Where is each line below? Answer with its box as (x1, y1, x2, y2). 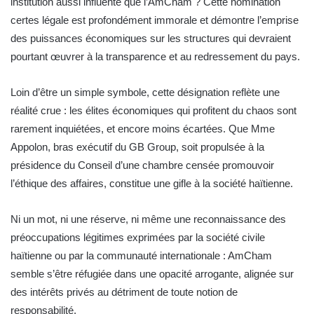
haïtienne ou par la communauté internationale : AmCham (11, 250, 272, 262)
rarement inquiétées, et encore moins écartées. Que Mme (11, 123, 275, 135)
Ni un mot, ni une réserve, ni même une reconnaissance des (11, 213, 286, 226)
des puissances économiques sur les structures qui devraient (11, 32, 291, 45)
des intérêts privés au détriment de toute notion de (11, 286, 238, 299)
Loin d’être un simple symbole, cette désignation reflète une (11, 86, 280, 99)
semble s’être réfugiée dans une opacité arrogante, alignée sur (11, 268, 294, 280)
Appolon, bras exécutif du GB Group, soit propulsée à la (11, 141, 264, 153)
